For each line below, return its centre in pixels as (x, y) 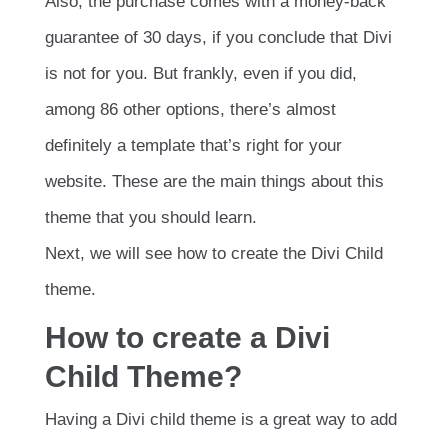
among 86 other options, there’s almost (190, 109)
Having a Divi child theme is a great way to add (221, 420)
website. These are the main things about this (214, 181)
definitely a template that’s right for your (193, 145)
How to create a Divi (187, 337)
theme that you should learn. (151, 217)
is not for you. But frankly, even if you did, (201, 73)
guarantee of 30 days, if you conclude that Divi (218, 37)
